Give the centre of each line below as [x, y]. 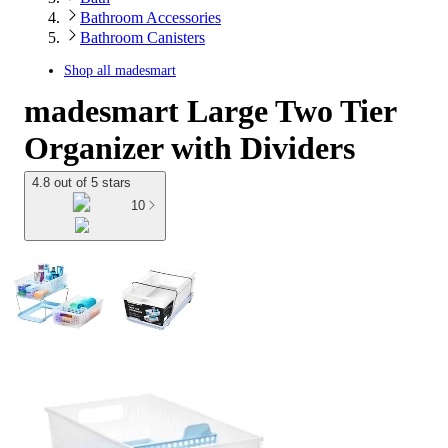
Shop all [89, 70]
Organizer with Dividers [189, 148]
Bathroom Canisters [142, 37]
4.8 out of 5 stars [81, 182]
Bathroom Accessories [150, 17]
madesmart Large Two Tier [210, 111]
